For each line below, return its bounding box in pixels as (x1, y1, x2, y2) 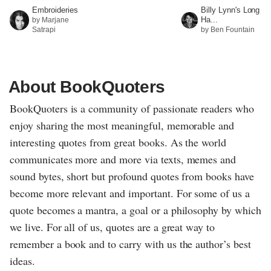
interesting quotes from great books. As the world (10, 135, 227, 150)
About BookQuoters (8, 77, 165, 97)
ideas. (10, 253, 35, 269)
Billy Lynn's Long (201, 5, 260, 15)
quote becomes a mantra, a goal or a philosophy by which (10, 203, 261, 218)
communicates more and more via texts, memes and (10, 152, 237, 167)
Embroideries (32, 5, 78, 15)
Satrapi (32, 25, 56, 34)
